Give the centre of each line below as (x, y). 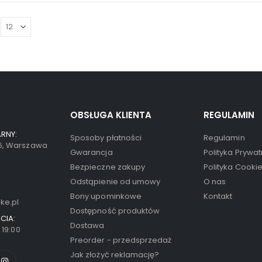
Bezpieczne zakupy (108, 167)
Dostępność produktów (115, 211)
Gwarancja (92, 153)
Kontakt (218, 196)
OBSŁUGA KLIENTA (111, 115)
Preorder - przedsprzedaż (121, 240)
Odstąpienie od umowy (116, 182)
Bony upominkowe (106, 196)
